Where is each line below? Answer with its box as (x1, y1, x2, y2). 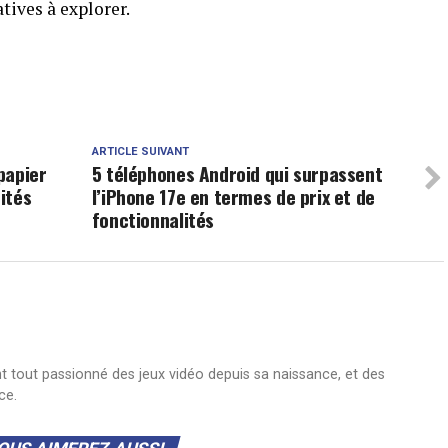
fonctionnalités (91, 204, 215, 234)
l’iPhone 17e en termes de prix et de (91, 181, 375, 211)
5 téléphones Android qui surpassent (91, 158, 383, 188)
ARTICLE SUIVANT (91, 144, 189, 158)
